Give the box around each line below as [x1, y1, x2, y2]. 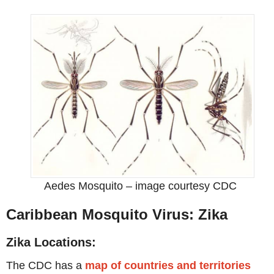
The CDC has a [6, 259, 85, 272]
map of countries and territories [85, 259, 251, 272]
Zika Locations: [6, 235, 96, 250]
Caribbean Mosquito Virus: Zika [6, 206, 228, 223]
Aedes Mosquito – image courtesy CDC [43, 180, 237, 193]
